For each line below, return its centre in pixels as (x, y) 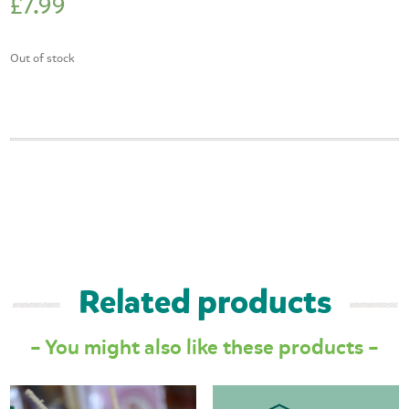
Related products (204, 302)
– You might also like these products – (204, 347)
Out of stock (43, 58)
